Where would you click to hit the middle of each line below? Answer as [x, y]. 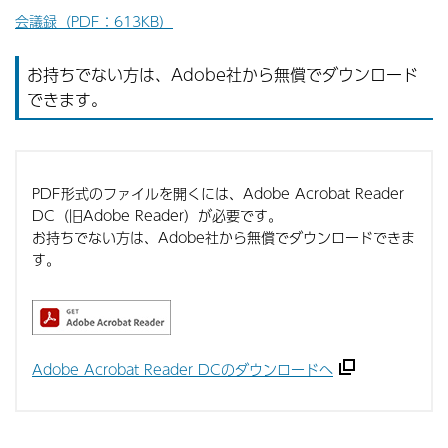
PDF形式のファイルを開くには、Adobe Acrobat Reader [218, 193]
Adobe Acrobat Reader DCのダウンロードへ [182, 369]
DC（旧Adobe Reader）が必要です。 [157, 215]
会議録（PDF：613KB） [94, 21]
